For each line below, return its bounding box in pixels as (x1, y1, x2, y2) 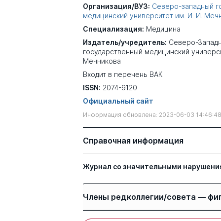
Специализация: (83, 25, 144, 33)
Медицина (146, 25, 181, 33)
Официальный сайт (83, 97, 153, 105)
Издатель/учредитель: (83, 38, 167, 46)
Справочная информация (83, 136, 184, 146)
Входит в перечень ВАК (83, 70, 162, 78)
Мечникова (83, 57, 121, 65)
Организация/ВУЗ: (83, 2, 150, 10)
